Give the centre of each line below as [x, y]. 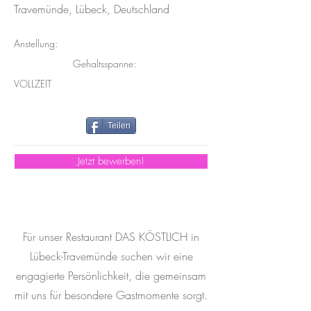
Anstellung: [36, 44]
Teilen [119, 126]
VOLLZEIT [33, 84]
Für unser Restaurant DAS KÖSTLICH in [111, 237]
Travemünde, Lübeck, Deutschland [92, 9]
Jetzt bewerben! [111, 161]
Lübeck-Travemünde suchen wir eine [111, 257]
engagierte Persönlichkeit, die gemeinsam [111, 276]
